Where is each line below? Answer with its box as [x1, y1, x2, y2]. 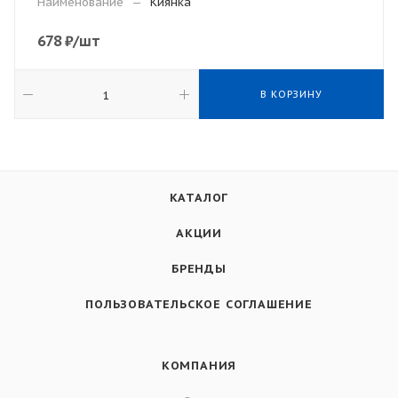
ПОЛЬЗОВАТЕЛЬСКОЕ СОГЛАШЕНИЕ [85, 297, 313, 312]
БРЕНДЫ [171, 261, 227, 276]
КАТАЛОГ [169, 190, 229, 205]
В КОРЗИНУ [260, 88, 322, 100]
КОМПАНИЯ [161, 358, 237, 373]
